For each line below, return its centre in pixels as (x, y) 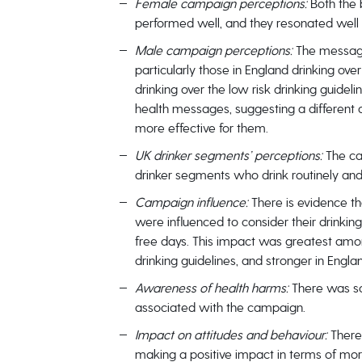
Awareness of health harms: (213, 288)
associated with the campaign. (220, 307)
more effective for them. (201, 128)
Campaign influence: (193, 202)
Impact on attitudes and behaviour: (232, 335)
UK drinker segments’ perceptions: (230, 156)
